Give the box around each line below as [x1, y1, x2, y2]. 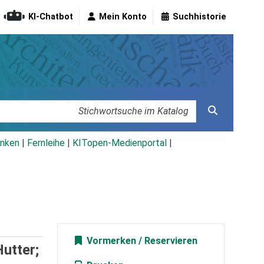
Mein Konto [99, 12, 147, 22]
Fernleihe [27, 137, 65, 149]
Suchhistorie [173, 12, 226, 22]
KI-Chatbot [28, 12, 73, 22]
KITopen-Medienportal [72, 137, 167, 149]
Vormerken [84, 235, 136, 247]
